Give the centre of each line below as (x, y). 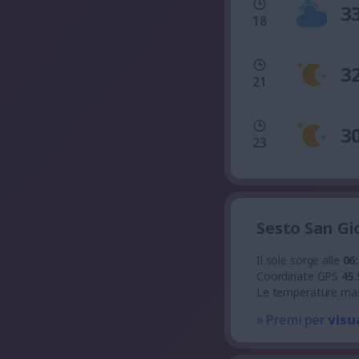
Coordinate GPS (299, 276)
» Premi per (292, 320)
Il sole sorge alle (300, 260)
